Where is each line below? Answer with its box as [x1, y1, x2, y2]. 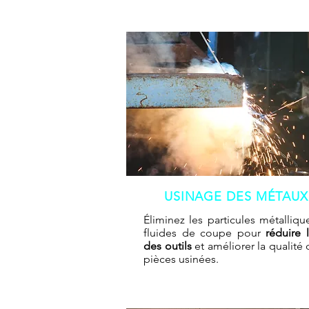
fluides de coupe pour [143, 226, 266, 240]
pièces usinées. [143, 252, 219, 266]
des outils [143, 239, 192, 253]
